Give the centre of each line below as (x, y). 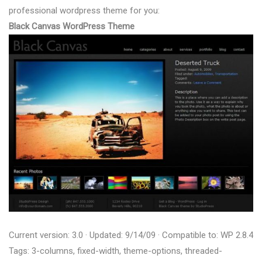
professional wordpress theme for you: (84, 10)
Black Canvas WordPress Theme (72, 26)
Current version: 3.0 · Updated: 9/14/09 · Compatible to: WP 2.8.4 (131, 235)
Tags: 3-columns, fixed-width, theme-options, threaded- (116, 251)
